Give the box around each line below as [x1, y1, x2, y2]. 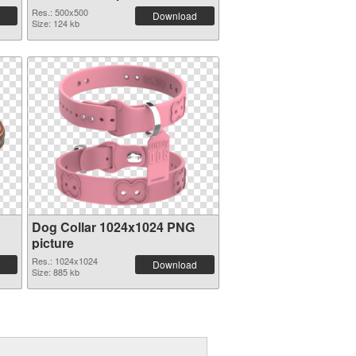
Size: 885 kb [31, 265, 79, 278]
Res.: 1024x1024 [31, 254, 98, 267]
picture [31, 234, 74, 252]
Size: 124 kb [31, 17, 79, 29]
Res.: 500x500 [31, 6, 88, 18]
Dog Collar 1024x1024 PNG [31, 218, 195, 236]
